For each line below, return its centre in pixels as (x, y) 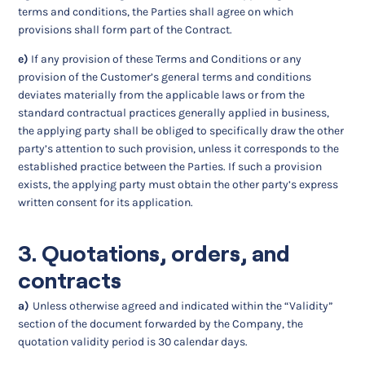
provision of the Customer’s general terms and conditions (165, 77)
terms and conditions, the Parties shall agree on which (156, 11)
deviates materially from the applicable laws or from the (162, 95)
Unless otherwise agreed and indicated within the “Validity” (183, 306)
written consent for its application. (106, 202)
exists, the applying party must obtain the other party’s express (178, 184)
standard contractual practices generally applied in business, (174, 112)
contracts (70, 280)
